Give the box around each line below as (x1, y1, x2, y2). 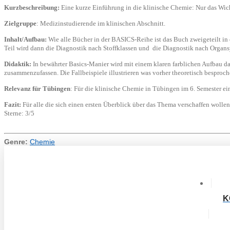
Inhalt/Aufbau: (4, 35, 47, 43)
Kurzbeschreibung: (4, 3, 60, 11)
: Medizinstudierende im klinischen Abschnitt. (36, 19, 165, 27)
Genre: (4, 137, 28, 146)
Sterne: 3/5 (4, 109, 34, 117)
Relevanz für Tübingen (4, 84, 70, 92)
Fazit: (4, 100, 23, 108)
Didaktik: (4, 60, 31, 68)
